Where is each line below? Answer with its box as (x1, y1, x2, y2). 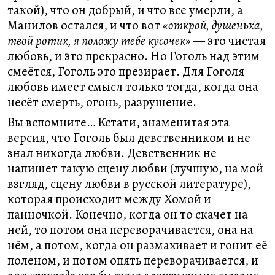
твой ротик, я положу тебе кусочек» (7, 32, 191, 49)
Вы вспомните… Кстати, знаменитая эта (7, 114, 230, 131)
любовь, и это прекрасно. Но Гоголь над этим (7, 47, 260, 64)
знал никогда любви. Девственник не (7, 144, 217, 161)
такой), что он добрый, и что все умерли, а (7, 1, 243, 18)
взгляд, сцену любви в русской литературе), (7, 175, 251, 192)
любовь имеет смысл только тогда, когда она (7, 78, 258, 95)
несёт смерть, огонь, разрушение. (7, 93, 196, 110)
